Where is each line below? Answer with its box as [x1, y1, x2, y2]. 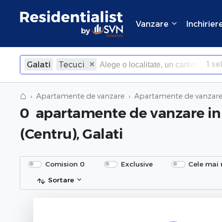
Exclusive [120, 160, 153, 168]
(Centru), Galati [20, 125, 122, 142]
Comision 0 [45, 160, 85, 168]
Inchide [128, 80, 158, 89]
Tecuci [58, 59, 84, 69]
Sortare [46, 175, 76, 184]
